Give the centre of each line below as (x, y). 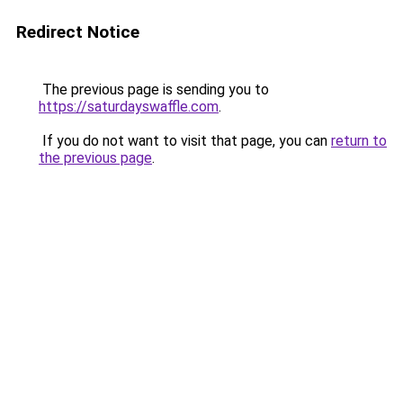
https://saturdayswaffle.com (129, 107)
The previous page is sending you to (154, 90)
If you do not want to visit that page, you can (185, 141)
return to (359, 141)
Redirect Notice (78, 32)
